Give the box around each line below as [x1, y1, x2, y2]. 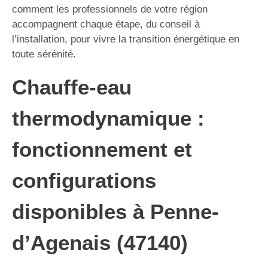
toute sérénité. [12, 48, 76, 60]
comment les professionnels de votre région [12, 4, 208, 15]
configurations [12, 169, 156, 192]
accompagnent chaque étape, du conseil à [12, 19, 200, 30]
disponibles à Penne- [12, 200, 219, 223]
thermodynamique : [12, 106, 205, 130]
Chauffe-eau [12, 75, 132, 99]
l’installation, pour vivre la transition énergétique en [12, 33, 239, 45]
